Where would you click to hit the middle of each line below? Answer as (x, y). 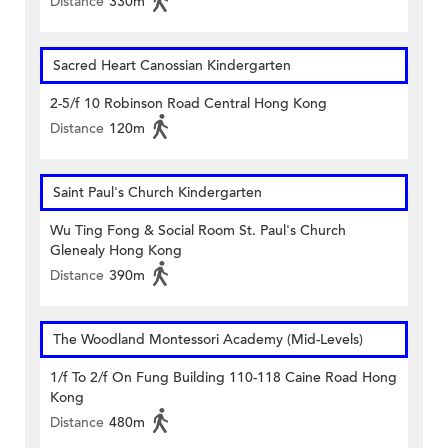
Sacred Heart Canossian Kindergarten (172, 66)
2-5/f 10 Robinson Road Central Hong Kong (188, 104)
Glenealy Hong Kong (116, 251)
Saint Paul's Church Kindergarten (157, 193)
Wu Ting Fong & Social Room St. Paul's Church (198, 231)
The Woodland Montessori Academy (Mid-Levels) (208, 340)
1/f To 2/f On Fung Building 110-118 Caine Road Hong (223, 378)
